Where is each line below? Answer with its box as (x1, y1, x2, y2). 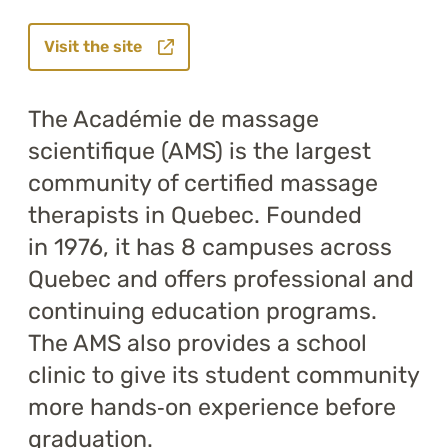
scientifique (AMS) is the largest (28, 137, 371, 166)
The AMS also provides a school (28, 329, 367, 358)
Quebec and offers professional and (28, 265, 414, 294)
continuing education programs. (28, 297, 377, 326)
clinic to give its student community (28, 361, 419, 390)
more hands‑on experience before (28, 393, 396, 422)
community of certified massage (28, 169, 378, 198)
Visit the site (44, 37, 142, 57)
